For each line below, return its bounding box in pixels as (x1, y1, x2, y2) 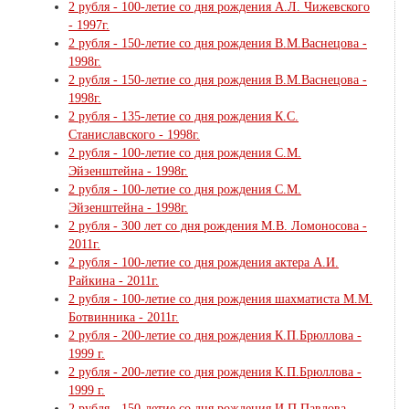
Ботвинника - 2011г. (68, 309, 179, 324)
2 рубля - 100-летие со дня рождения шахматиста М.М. (68, 291, 372, 306)
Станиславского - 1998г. (68, 127, 200, 142)
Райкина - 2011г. (68, 273, 159, 288)
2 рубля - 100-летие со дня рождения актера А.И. (68, 255, 339, 269)
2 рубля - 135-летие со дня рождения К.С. (68, 109, 299, 123)
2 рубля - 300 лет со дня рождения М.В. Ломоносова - (68, 218, 367, 233)
